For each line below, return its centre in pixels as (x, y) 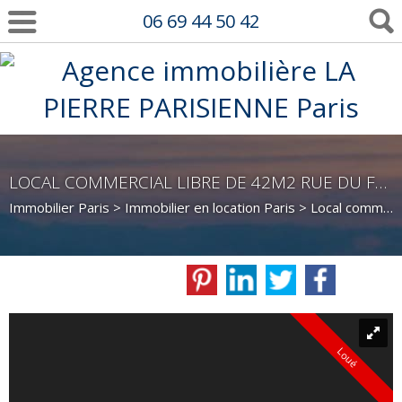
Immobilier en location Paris (210, 207)
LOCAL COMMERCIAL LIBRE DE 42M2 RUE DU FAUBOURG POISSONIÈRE (381, 182)
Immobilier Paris (59, 207)
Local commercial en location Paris (347, 207)
